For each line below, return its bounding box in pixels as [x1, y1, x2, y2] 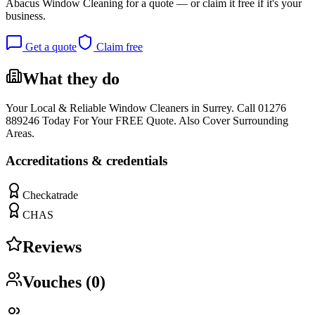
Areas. [6, 127, 34, 140]
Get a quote [22, 40, 77, 53]
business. [6, 9, 46, 22]
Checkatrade [22, 188, 78, 201]
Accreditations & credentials [6, 153, 167, 169]
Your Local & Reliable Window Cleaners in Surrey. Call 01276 [6, 102, 286, 115]
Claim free [94, 40, 143, 53]
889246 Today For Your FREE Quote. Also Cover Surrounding [6, 115, 288, 127]
